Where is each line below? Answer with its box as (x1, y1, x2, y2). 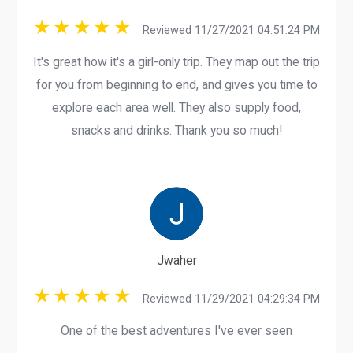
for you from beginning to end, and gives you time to (35, 77, 318, 93)
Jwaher (156, 253, 197, 269)
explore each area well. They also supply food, (52, 100, 301, 116)
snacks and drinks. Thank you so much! (71, 123, 282, 139)
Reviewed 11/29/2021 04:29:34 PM (132, 291, 320, 306)
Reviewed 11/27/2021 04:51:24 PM (132, 23, 320, 38)
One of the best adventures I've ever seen (61, 323, 292, 339)
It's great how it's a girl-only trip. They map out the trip (33, 54, 320, 70)
